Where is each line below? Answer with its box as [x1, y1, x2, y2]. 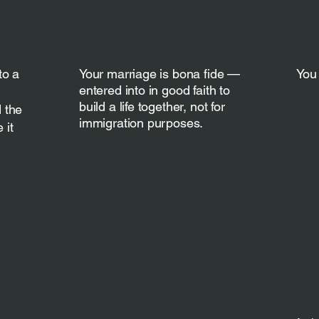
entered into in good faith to [79, 83, 230, 98]
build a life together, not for [79, 99, 225, 114]
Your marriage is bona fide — [79, 66, 240, 81]
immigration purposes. [79, 115, 204, 130]
